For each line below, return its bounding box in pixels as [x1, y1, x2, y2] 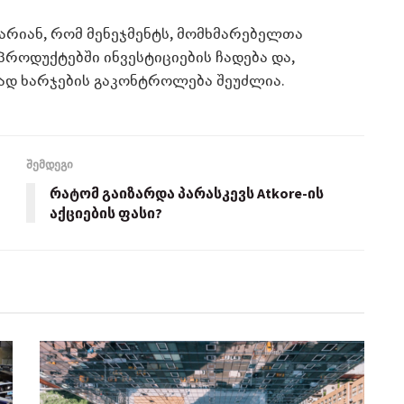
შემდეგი [26, 155, 73, 172]
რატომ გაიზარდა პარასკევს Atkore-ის [50, 183, 324, 202]
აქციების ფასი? [50, 203, 162, 222]
